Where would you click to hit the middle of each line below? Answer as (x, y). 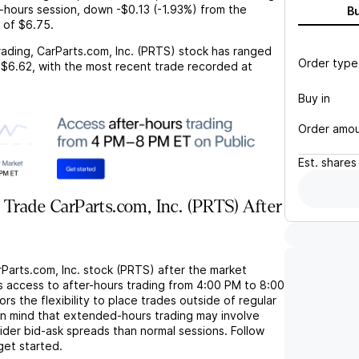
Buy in (314, 98)
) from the (220, 9)
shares (339, 162)
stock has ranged (224, 51)
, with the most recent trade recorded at (142, 66)
